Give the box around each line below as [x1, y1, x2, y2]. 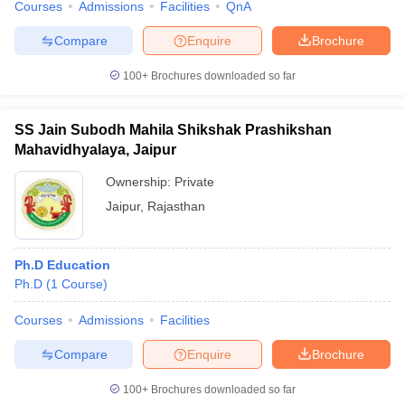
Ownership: [106, 174, 174, 189]
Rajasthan [147, 199, 205, 213]
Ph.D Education [14, 258, 110, 272]
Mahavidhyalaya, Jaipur [14, 142, 176, 157]
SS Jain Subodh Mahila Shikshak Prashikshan [14, 122, 332, 137]
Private [174, 174, 214, 189]
